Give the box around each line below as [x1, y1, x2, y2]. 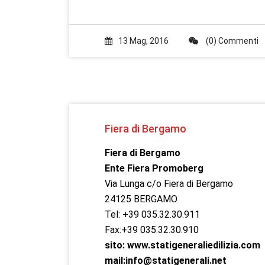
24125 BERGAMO [105, 193, 177, 205]
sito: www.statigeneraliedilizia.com [105, 240, 260, 251]
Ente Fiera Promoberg [105, 163, 203, 174]
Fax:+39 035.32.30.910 [105, 224, 199, 235]
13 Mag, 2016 [118, 36, 169, 46]
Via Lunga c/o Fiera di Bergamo [105, 178, 233, 189]
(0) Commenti [204, 36, 258, 46]
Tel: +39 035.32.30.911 [105, 209, 200, 220]
